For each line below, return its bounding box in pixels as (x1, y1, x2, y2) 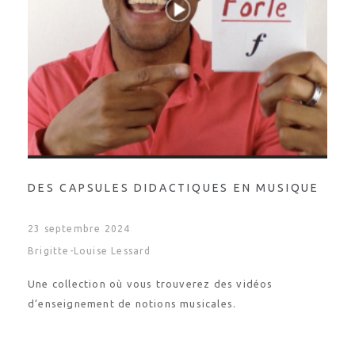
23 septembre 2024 (28, 223, 131, 234)
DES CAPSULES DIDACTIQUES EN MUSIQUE (28, 181, 320, 194)
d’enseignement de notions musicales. (28, 298, 237, 309)
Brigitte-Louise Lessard (28, 246, 151, 256)
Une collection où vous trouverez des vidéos (28, 278, 273, 289)
